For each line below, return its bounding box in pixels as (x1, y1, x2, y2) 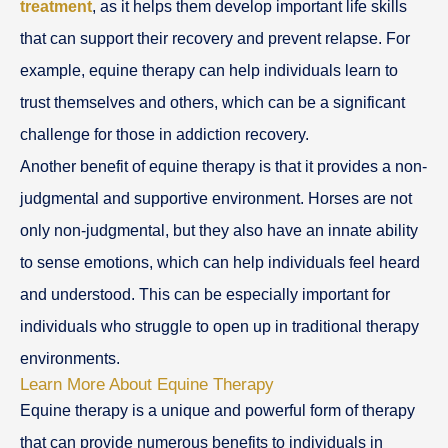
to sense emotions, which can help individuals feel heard (20, 253, 420, 271)
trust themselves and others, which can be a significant (20, 93, 405, 111)
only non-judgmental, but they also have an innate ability (20, 221, 418, 239)
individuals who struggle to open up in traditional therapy (20, 317, 419, 335)
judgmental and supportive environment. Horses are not (20, 189, 412, 207)
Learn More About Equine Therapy (20, 374, 274, 394)
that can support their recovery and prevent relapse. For (20, 29, 410, 47)
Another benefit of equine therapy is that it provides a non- (20, 157, 427, 175)
